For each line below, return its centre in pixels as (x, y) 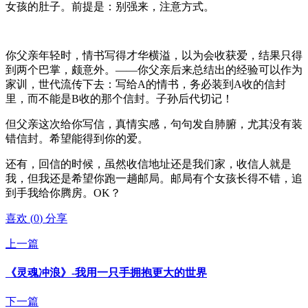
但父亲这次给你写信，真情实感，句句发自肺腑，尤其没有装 (154, 124)
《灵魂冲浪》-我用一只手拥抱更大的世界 (106, 273)
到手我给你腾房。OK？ (63, 192)
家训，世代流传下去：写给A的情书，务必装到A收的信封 (146, 84)
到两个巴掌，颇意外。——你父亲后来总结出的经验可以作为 (154, 69)
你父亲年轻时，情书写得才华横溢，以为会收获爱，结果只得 (154, 55)
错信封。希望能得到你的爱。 (77, 138)
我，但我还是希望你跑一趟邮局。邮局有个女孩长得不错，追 (154, 178)
